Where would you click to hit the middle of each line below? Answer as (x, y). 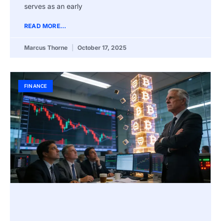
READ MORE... (45, 26)
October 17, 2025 (101, 47)
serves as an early (53, 6)
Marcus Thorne (47, 47)
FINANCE (36, 86)
